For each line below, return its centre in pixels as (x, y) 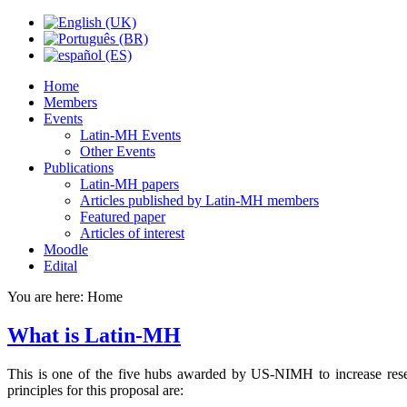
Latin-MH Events (130, 135)
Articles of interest (132, 233)
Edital (60, 266)
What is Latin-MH (94, 335)
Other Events (118, 151)
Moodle (66, 249)
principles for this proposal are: (99, 390)
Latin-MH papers (129, 184)
